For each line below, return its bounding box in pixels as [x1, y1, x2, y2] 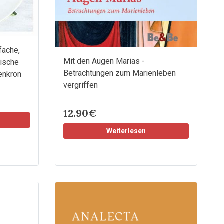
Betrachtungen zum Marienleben [63, 68, 176, 78]
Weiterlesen [106, 126, 146, 135]
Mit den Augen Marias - [63, 56, 145, 66]
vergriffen [63, 80, 98, 90]
